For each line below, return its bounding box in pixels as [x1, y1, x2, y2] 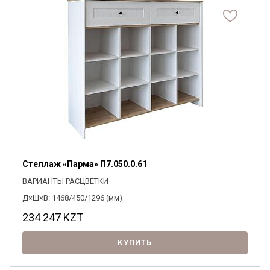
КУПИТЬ [118, 239, 152, 247]
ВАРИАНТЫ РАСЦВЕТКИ [22, 177, 108, 186]
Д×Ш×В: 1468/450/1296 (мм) [22, 193, 122, 202]
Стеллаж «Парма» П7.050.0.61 [22, 159, 147, 169]
